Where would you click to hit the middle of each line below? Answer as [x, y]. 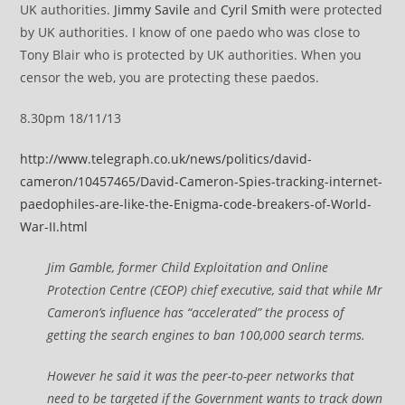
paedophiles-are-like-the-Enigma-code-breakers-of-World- [196, 204]
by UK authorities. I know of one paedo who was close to [190, 32]
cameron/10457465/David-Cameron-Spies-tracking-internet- [202, 181]
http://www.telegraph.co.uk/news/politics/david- [166, 159]
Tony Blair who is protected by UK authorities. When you [191, 55]
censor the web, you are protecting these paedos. [170, 77]
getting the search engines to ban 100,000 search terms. [207, 335]
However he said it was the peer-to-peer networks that [201, 376]
